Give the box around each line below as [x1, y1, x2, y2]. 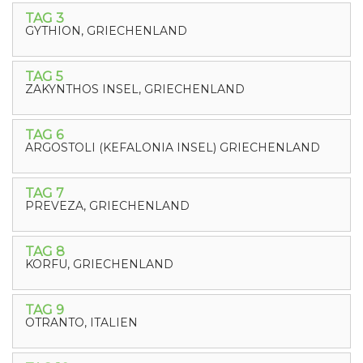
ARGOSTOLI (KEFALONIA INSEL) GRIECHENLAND [25, 140, 320, 155]
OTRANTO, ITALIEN [25, 315, 138, 330]
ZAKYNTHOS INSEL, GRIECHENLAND [25, 82, 245, 96]
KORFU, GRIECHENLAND [25, 257, 173, 271]
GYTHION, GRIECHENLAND [25, 23, 187, 38]
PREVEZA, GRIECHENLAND [25, 199, 190, 213]
